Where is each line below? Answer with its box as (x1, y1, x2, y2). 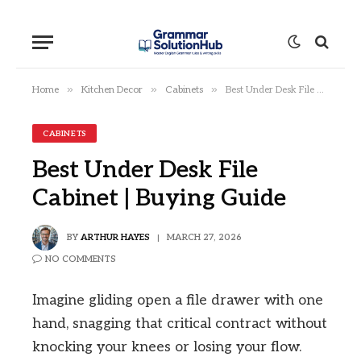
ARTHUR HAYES (81, 231, 150, 243)
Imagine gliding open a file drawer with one (32, 292, 323, 309)
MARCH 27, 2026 (167, 231, 242, 243)
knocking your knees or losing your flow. (32, 338, 301, 355)
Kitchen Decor (81, 84, 143, 96)
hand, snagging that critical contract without (32, 315, 327, 332)
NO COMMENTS (45, 254, 116, 264)
